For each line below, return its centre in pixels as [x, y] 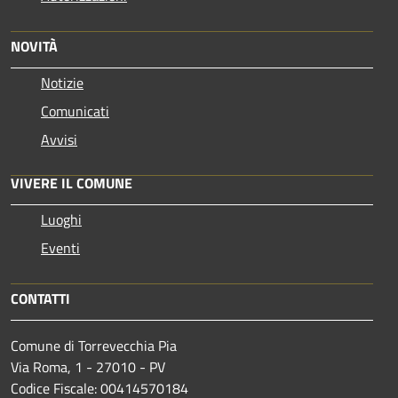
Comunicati [75, 111]
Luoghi [61, 219]
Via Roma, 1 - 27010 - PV [88, 366]
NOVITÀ [34, 46]
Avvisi [59, 139]
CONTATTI [40, 298]
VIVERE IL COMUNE [72, 183]
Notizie [62, 82]
